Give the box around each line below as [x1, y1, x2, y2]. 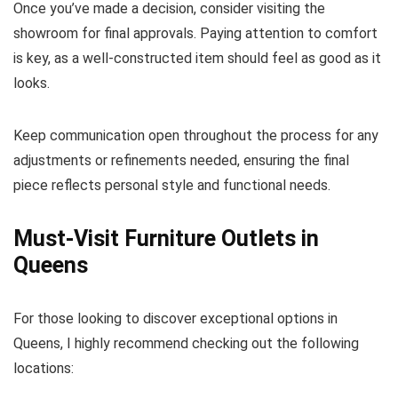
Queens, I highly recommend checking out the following [13, 335, 359, 353]
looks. [13, 75, 50, 92]
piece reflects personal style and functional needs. [13, 177, 330, 195]
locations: [13, 360, 74, 378]
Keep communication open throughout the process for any [13, 127, 378, 145]
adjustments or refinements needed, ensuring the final [13, 152, 349, 170]
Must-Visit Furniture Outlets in [13, 226, 319, 252]
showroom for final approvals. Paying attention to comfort [13, 25, 378, 43]
